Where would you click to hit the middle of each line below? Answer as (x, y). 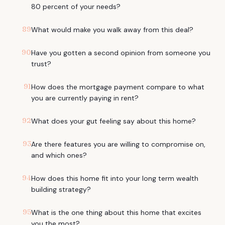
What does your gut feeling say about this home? (114, 121)
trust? (41, 64)
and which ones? (59, 155)
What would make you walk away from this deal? (112, 30)
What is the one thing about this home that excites (116, 212)
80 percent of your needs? (76, 7)
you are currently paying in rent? (85, 98)
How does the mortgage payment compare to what (118, 87)
